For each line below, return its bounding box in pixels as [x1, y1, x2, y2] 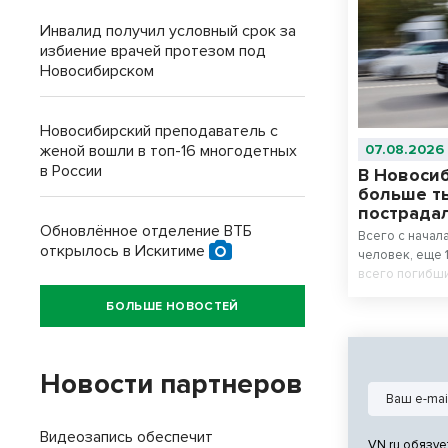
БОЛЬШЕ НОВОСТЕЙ [106, 298, 239, 314]
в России [40, 161, 102, 181]
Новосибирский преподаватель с [40, 121, 278, 141]
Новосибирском [40, 61, 154, 81]
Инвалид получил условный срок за [40, 21, 296, 41]
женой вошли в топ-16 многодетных [40, 141, 297, 161]
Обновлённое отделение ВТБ [40, 221, 252, 241]
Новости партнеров [40, 367, 303, 401]
